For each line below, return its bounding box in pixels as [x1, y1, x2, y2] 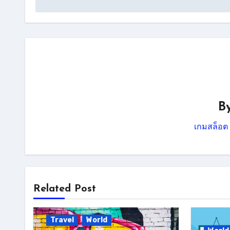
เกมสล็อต [194, 122, 228, 132]
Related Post [33, 184, 96, 195]
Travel [50, 216, 74, 225]
